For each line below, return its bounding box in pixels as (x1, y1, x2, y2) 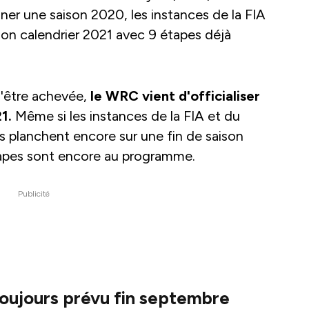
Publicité (18, 189, 50, 199)
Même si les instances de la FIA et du (12, 108, 240, 125)
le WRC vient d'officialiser (90, 88, 260, 105)
